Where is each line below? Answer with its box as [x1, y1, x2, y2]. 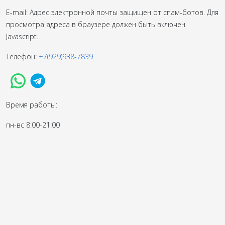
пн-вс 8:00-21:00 [6, 120, 60, 130]
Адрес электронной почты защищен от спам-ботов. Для [30, 7, 218, 17]
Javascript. [6, 31, 38, 41]
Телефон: [6, 51, 39, 61]
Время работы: [6, 99, 57, 109]
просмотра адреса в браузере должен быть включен [6, 19, 185, 29]
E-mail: [6, 7, 30, 17]
